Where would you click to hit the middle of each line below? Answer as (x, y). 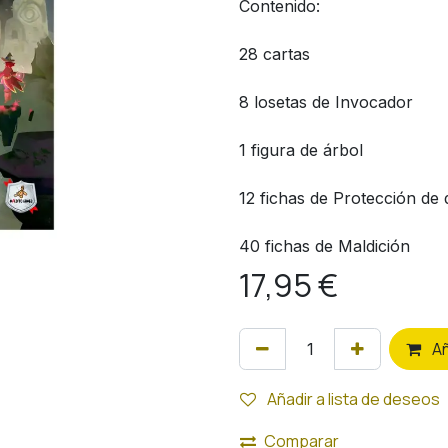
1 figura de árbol (301, 150)
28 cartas (274, 54)
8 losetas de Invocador (326, 102)
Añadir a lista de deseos (353, 399)
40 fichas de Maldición (324, 246)
